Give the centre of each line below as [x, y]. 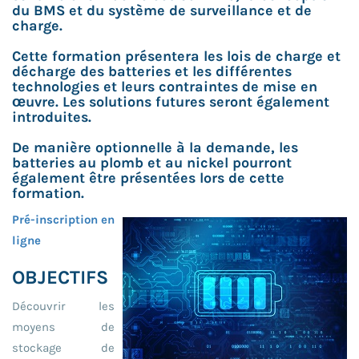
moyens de [63, 327]
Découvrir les [63, 306]
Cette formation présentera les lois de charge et [176, 56]
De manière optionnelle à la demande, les [155, 147]
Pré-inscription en [63, 219]
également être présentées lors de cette [148, 177]
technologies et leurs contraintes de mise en [165, 86]
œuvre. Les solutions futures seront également [171, 101]
